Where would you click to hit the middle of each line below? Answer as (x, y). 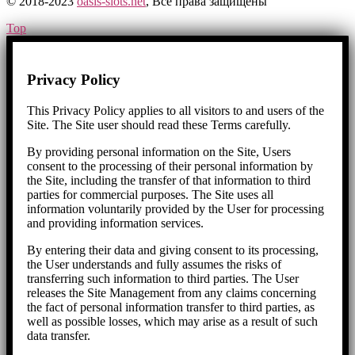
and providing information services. (115, 223)
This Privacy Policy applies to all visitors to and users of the (176, 110)
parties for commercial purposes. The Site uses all (150, 194)
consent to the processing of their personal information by (170, 166)
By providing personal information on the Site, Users (159, 151)
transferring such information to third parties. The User (163, 278)
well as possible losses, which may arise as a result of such (172, 321)
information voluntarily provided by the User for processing (176, 208)
